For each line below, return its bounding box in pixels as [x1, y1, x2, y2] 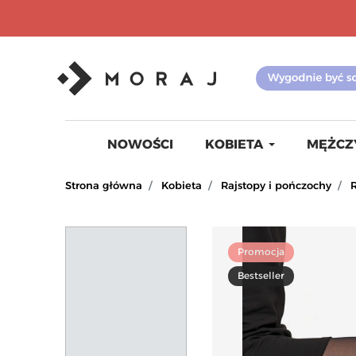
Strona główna [65, 179, 142, 192]
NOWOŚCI [107, 137, 173, 152]
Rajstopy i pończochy [221, 179, 331, 192]
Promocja [238, 246, 284, 257]
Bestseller [238, 270, 284, 281]
